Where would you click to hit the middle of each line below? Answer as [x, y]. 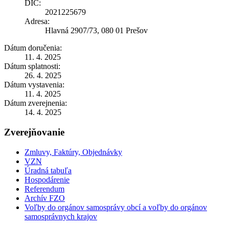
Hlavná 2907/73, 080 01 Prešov [96, 31]
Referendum [44, 189]
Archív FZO [45, 198]
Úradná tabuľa [48, 170]
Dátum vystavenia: [34, 85]
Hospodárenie [47, 179]
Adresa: [37, 21]
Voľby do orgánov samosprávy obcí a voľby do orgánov [116, 207]
